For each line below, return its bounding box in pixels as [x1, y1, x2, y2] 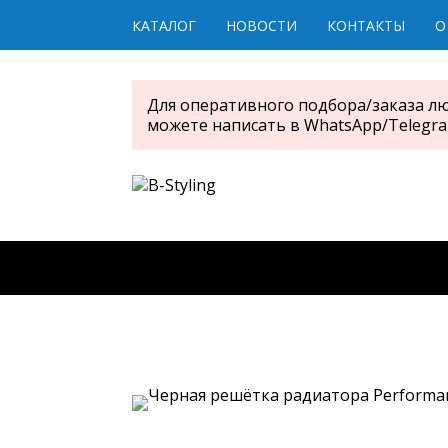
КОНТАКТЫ [327, 16, 405, 35]
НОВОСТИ [226, 16, 297, 35]
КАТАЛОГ [132, 16, 196, 35]
